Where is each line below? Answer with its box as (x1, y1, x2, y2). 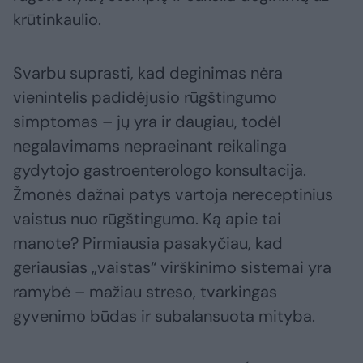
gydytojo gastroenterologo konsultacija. (13, 159, 306, 181)
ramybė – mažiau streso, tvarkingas (13, 280, 277, 302)
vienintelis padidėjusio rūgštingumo (13, 86, 277, 108)
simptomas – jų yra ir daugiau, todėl (13, 110, 280, 132)
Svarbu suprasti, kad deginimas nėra (13, 62, 283, 83)
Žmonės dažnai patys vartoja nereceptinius (13, 183, 333, 205)
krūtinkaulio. (13, 8, 101, 30)
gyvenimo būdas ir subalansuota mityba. (13, 305, 315, 327)
